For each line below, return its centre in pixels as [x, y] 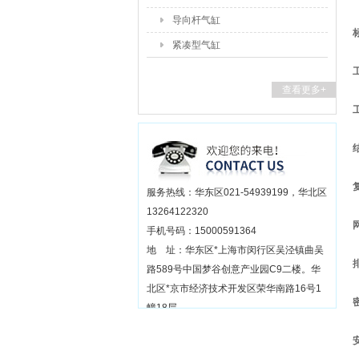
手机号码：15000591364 [202, 231]
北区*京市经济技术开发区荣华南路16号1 [234, 288]
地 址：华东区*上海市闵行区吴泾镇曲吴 [235, 250]
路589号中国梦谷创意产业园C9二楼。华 [234, 269]
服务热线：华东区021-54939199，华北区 [237, 192]
